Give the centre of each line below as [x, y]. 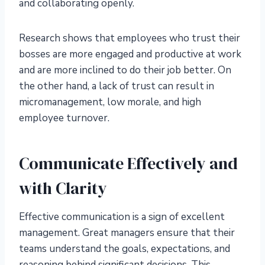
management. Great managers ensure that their [127, 233]
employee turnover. [65, 118]
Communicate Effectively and [128, 164]
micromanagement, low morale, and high [110, 102]
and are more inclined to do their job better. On [125, 70]
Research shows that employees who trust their [130, 38]
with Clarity [65, 188]
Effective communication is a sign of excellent [122, 217]
